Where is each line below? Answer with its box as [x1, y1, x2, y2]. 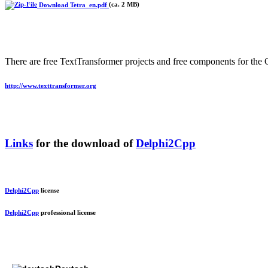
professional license [39, 209, 96, 217]
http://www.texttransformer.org [5, 82, 96, 90]
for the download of [33, 136, 136, 150]
